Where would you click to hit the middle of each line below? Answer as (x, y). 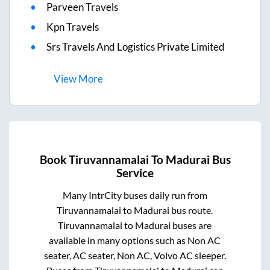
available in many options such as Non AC (135, 240)
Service (135, 173)
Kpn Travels (73, 27)
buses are (191, 225)
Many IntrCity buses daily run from (135, 195)
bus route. (191, 210)
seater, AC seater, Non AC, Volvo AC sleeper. (135, 255)
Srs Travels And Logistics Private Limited (136, 47)
